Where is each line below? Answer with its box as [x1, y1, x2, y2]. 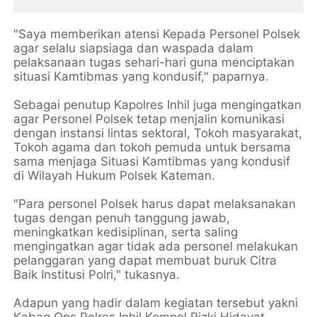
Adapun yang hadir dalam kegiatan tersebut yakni [13, 296, 299, 311]
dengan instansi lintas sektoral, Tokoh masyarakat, [13, 126, 303, 141]
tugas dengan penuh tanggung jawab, [13, 211, 231, 226]
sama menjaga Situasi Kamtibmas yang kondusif [13, 154, 291, 169]
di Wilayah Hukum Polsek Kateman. [13, 168, 216, 183]
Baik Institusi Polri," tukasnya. [13, 267, 180, 282]
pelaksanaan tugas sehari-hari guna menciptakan [13, 55, 295, 70]
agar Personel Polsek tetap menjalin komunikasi [13, 112, 285, 127]
